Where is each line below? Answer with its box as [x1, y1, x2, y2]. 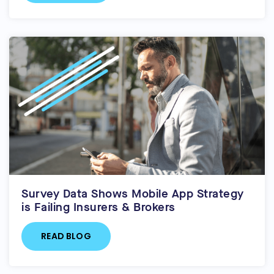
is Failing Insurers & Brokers [21, 199, 176, 215]
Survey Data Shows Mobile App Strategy [21, 185, 244, 201]
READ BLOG [41, 229, 91, 242]
